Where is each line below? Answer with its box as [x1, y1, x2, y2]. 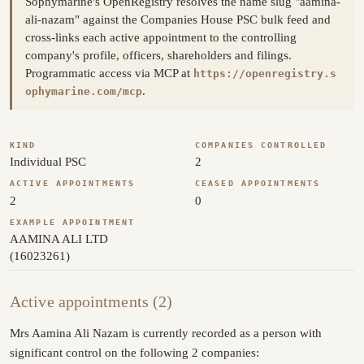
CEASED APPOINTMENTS [195, 179, 321, 188]
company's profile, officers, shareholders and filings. [25, 49, 292, 63]
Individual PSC [10, 155, 86, 169]
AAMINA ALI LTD [10, 232, 108, 245]
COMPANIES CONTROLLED [195, 141, 327, 150]
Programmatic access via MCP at [25, 67, 193, 80]
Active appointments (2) [10, 292, 173, 311]
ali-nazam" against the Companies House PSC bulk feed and [25, 13, 331, 27]
